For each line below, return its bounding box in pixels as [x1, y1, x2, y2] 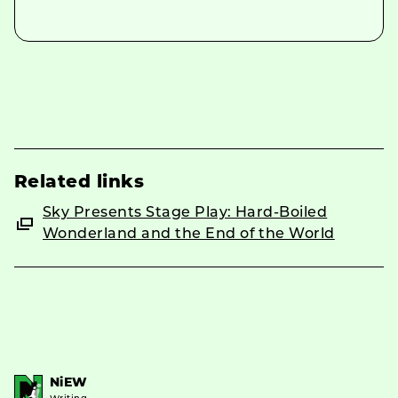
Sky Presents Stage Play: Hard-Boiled [43, 205, 328, 220]
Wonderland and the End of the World [43, 227, 335, 242]
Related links [14, 173, 145, 192]
